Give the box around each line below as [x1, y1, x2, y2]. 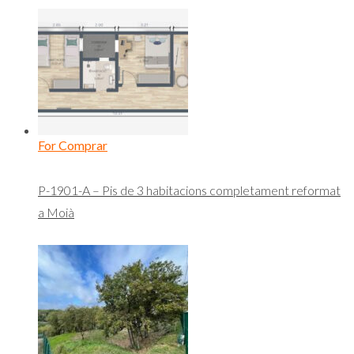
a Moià [38, 204, 74, 220]
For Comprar [38, 137, 107, 153]
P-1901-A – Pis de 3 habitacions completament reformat [38, 182, 341, 198]
